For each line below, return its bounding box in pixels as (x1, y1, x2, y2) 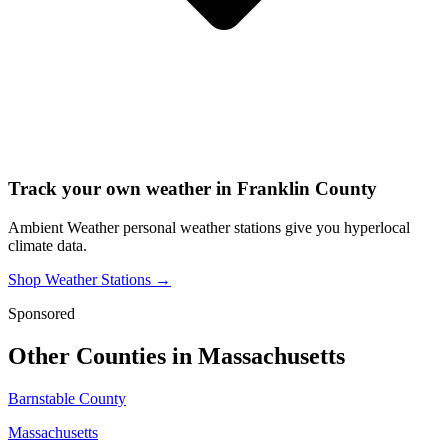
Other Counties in (8, 343, 198, 370)
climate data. (8, 237, 87, 255)
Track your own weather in (8, 178, 237, 200)
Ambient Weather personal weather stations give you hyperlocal (8, 219, 410, 237)
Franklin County (237, 178, 377, 200)
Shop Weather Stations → (8, 271, 171, 289)
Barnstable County (8, 390, 126, 408)
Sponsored (8, 305, 75, 323)
